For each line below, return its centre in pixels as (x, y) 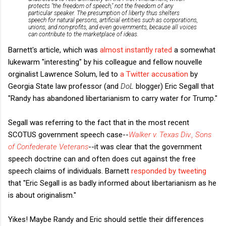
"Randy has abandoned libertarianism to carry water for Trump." (113, 99)
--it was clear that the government (145, 147)
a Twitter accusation (154, 74)
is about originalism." (42, 195)
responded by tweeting (169, 171)
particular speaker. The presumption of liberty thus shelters (104, 13)
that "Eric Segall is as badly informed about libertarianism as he (112, 183)
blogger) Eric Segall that (175, 87)
